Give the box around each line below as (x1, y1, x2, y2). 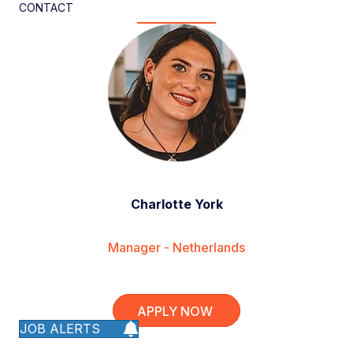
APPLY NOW (137, 303, 213, 320)
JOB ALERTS (20, 321, 100, 337)
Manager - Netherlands (108, 240, 245, 256)
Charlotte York (130, 196, 223, 213)
